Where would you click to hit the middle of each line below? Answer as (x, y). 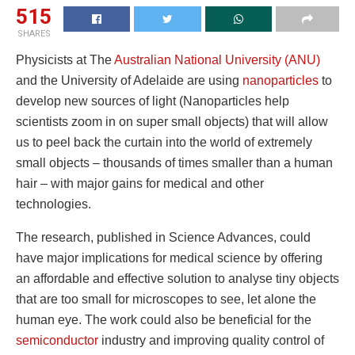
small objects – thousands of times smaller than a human (174, 163)
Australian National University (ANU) (217, 60)
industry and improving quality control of (211, 341)
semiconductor (57, 341)
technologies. (53, 204)
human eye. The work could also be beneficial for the (164, 320)
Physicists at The (65, 60)
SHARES (34, 34)
